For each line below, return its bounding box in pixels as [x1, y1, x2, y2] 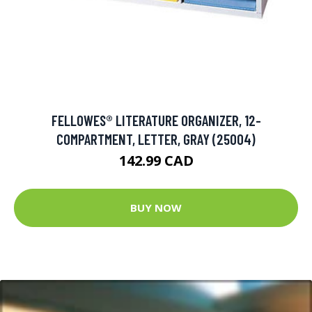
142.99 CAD [118, 150, 194, 170]
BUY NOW [130, 201, 182, 215]
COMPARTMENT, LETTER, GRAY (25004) [56, 130, 256, 148]
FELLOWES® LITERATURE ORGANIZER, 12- [51, 111, 261, 129]
